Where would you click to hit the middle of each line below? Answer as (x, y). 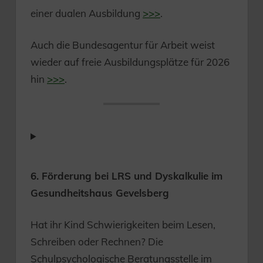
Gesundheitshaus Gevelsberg (100, 193)
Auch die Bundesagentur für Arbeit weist (123, 45)
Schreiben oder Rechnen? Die (97, 242)
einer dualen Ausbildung (87, 13)
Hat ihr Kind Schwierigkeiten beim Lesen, (123, 225)
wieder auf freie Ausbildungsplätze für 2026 (130, 62)
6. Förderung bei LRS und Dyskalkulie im (127, 176)
